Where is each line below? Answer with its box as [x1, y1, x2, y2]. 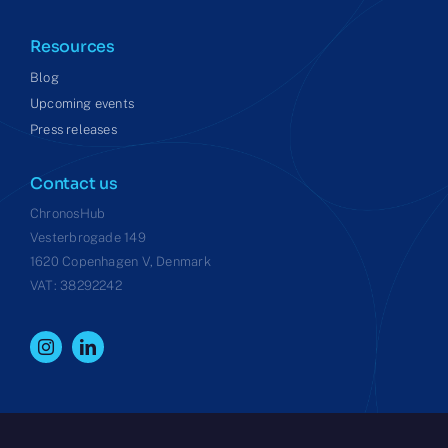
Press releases [29, 122, 117, 138]
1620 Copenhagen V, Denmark [29, 253, 211, 269]
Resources [29, 35, 115, 57]
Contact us [29, 172, 118, 194]
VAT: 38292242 [29, 277, 122, 293]
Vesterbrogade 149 [29, 229, 146, 245]
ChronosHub [29, 205, 106, 221]
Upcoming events [29, 96, 134, 112]
